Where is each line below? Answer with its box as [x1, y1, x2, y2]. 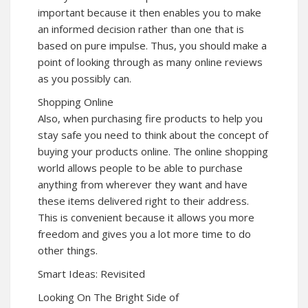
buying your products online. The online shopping [38, 144, 268, 158]
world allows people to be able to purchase [38, 160, 243, 175]
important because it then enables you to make [38, 5, 261, 19]
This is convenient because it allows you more [38, 210, 254, 224]
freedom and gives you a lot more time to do [38, 226, 251, 241]
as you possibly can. [38, 71, 131, 85]
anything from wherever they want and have [38, 177, 247, 191]
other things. [38, 243, 98, 257]
